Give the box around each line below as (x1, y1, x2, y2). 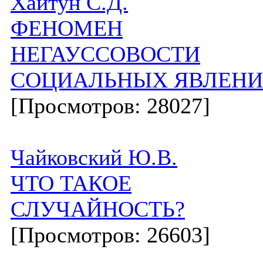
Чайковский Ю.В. (11, 145, 177, 170)
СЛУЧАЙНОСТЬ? (11, 197, 185, 221)
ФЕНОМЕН (11, 16, 123, 41)
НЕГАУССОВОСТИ (11, 42, 200, 66)
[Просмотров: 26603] (11, 222, 210, 247)
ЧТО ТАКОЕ (11, 171, 131, 195)
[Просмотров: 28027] (11, 93, 210, 118)
